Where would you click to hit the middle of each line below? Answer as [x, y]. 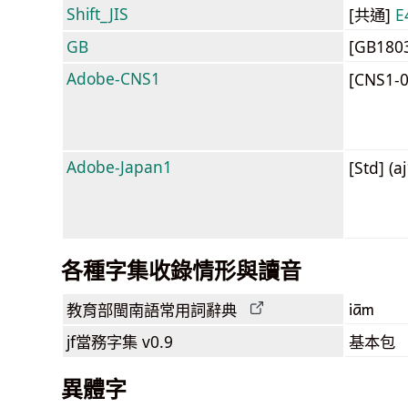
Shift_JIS [97, 13]
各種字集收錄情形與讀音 [181, 270]
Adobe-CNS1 [113, 78]
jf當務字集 [102, 341]
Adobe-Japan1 [119, 166]
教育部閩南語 [113, 309]
